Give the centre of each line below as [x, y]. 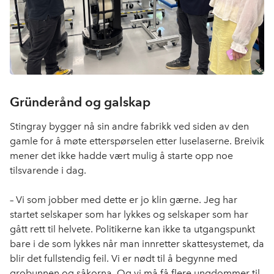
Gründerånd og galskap [80, 102]
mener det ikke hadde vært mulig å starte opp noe [121, 156]
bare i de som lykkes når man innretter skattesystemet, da [137, 244]
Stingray [28, 127]
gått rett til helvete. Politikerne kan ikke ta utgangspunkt [132, 229]
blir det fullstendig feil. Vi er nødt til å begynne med [124, 259]
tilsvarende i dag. [48, 171]
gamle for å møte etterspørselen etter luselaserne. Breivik [137, 141]
